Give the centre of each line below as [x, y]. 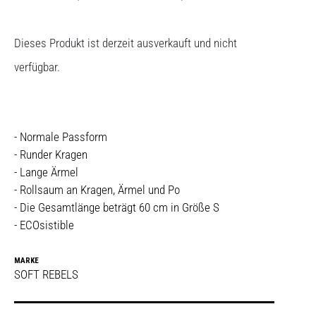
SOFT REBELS [46, 274]
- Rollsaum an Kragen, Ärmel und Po [98, 190]
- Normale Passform [62, 137]
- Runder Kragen [51, 154]
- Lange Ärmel [46, 172]
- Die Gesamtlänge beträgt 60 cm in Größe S [117, 207]
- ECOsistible [44, 225]
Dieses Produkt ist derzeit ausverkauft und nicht [126, 43]
